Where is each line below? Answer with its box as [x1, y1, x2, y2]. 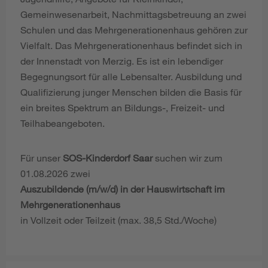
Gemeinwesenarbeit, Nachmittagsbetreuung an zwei [20, 8, 246, 20]
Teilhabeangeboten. [20, 117, 105, 129]
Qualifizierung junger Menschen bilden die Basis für [20, 86, 242, 98]
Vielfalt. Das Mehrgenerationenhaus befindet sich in [20, 39, 242, 51]
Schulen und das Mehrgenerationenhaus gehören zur [20, 24, 248, 36]
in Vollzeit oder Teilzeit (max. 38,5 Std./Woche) [20, 214, 217, 226]
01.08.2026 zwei [20, 167, 90, 179]
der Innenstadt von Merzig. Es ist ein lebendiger [20, 55, 223, 67]
